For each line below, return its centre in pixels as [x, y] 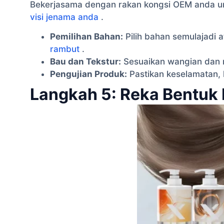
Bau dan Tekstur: [85, 61]
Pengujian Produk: [88, 74]
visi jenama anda [64, 17]
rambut [65, 49]
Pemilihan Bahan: [86, 36]
